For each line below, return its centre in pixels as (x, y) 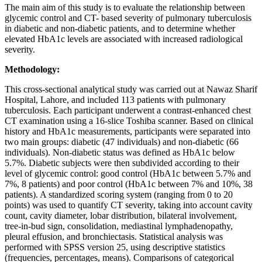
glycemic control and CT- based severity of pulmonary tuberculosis (128, 18)
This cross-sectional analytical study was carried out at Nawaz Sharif (131, 89)
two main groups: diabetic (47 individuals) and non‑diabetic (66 (122, 142)
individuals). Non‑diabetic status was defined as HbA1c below (120, 153)
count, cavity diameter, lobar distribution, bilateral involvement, (121, 216)
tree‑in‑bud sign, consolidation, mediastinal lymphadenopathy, (119, 226)
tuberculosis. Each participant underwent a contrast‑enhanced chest (128, 111)
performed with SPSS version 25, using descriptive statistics (115, 247)
